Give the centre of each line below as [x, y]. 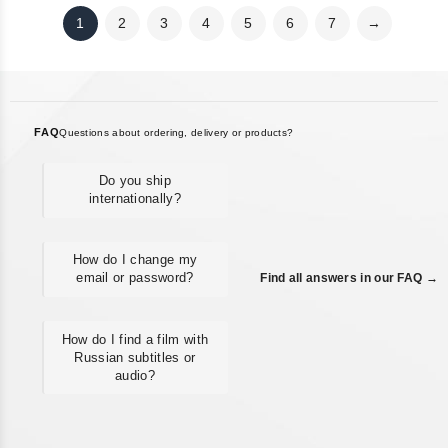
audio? [135, 375]
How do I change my [135, 260]
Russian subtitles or [135, 357]
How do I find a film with [135, 339]
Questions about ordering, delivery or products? [176, 133]
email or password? [135, 278]
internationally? [135, 199]
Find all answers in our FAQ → [349, 278]
